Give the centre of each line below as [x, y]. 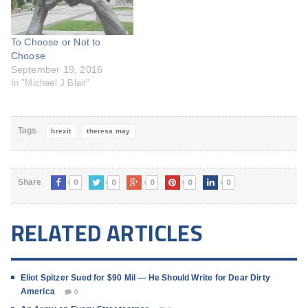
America [37, 292]
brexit [61, 131]
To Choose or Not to [56, 42]
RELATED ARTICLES [107, 233]
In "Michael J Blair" [50, 83]
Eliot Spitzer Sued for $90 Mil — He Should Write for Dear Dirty [145, 278]
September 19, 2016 [57, 70]
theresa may [109, 131]
